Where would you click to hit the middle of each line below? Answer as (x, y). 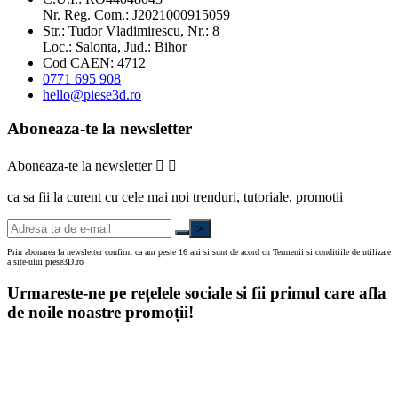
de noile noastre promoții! (100, 312)
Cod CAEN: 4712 (94, 62)
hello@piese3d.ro (92, 94)
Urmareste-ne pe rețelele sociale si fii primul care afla (197, 292)
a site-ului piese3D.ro (45, 262)
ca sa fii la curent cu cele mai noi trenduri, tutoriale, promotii (175, 197)
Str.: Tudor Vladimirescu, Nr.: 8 (131, 30)
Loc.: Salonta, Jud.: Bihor (115, 46)
